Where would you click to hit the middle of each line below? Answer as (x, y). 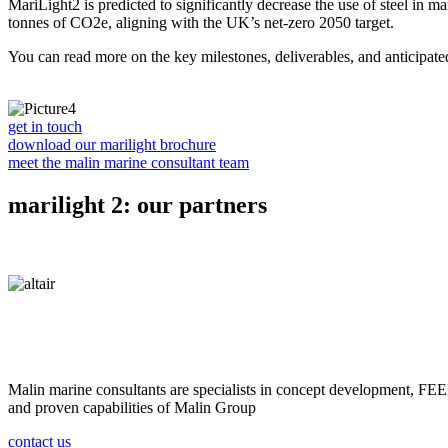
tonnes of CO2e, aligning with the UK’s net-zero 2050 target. (201, 22)
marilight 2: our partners (137, 204)
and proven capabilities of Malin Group (132, 407)
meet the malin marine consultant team (128, 162)
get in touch (45, 126)
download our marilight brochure (112, 144)
